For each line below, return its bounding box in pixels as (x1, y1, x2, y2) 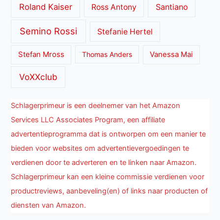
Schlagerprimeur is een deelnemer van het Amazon (11, 101, 181, 110)
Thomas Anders (82, 50, 132, 59)
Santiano (155, 1, 188, 12)
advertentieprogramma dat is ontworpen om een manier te (11, 129, 206, 138)
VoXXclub (19, 72, 57, 82)
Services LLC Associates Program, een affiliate (11, 115, 165, 124)
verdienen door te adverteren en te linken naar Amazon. (11, 158, 197, 167)
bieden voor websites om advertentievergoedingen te (11, 143, 190, 153)
